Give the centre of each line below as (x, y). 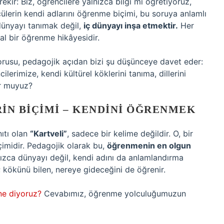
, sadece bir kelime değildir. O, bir (130, 133)
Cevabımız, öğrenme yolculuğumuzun (114, 193)
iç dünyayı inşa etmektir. (131, 25)
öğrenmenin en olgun (149, 145)
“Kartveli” (48, 133)
